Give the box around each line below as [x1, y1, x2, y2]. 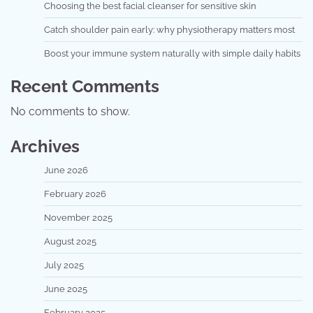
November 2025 [44, 212, 112, 223]
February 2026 [44, 188, 106, 199]
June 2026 [44, 164, 88, 175]
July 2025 [44, 259, 84, 270]
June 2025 [44, 283, 87, 294]
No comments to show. [10, 104, 130, 118]
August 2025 [44, 235, 96, 247]
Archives [10, 136, 80, 156]
